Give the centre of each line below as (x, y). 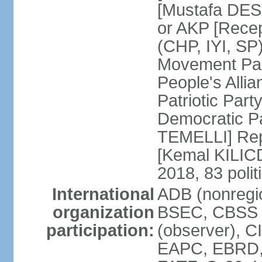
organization (103, 212)
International (103, 194)
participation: (100, 230)
